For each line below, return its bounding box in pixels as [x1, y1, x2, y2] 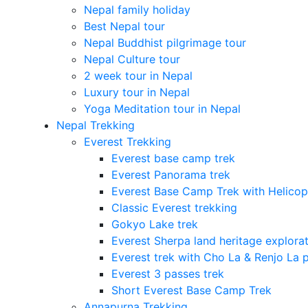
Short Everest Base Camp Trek [111, 283, 272, 298]
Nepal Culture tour [83, 52, 180, 67]
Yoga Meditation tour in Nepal [83, 102, 241, 116]
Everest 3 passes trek [111, 267, 224, 281]
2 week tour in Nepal [83, 69, 192, 83]
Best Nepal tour [83, 19, 165, 34]
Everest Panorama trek [111, 168, 230, 182]
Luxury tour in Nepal [83, 85, 190, 100]
